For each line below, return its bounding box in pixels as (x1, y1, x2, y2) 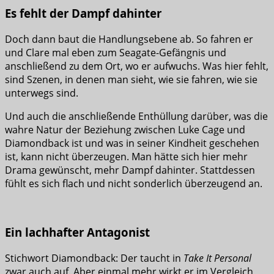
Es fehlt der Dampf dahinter (5, 5, 161, 21)
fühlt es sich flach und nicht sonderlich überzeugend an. (5, 176, 262, 190)
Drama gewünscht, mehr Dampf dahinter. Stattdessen (5, 163, 255, 177)
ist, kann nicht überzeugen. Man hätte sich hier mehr (5, 149, 248, 163)
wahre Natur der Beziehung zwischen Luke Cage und (5, 122, 245, 136)
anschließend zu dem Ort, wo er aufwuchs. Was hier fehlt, (5, 59, 268, 73)
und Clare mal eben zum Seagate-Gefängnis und (5, 45, 226, 59)
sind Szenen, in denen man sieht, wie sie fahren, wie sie (5, 72, 257, 86)
